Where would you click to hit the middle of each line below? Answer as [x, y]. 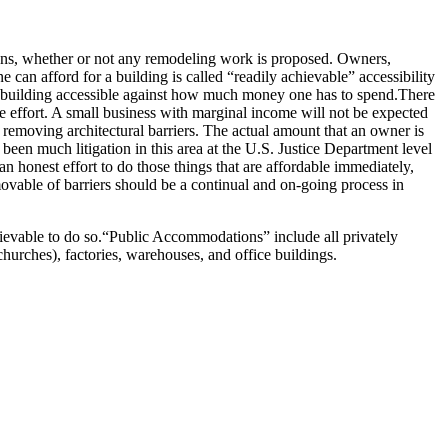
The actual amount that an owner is [311, 130]
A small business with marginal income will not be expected [238, 112]
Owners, [362, 58]
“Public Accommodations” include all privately [250, 236]
